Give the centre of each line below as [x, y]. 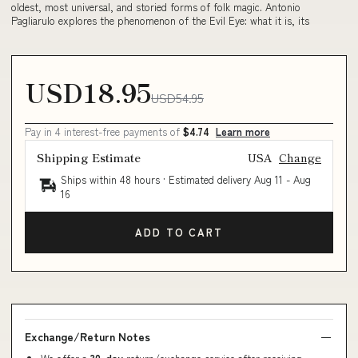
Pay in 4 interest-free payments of [104, 131]
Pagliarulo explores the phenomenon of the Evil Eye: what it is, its [160, 21]
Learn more [243, 131]
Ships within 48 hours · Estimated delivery [157, 179]
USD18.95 [88, 91]
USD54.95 [177, 97]
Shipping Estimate [89, 157]
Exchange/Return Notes [88, 336]
